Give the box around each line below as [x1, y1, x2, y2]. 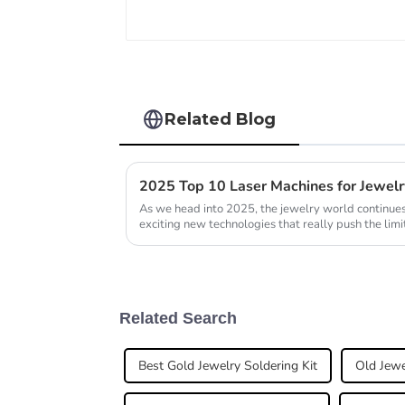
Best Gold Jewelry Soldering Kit [138, 356, 317, 374]
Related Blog [165, 108, 277, 128]
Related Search [119, 309, 237, 328]
